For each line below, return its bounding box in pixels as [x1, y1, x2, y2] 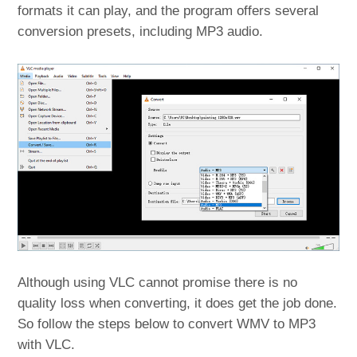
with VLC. [18, 337, 76, 353]
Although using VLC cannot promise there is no [18, 275, 298, 291]
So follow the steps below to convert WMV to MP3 [18, 316, 316, 332]
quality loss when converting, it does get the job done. [18, 296, 338, 312]
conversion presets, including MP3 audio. [18, 24, 264, 40]
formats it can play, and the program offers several [18, 3, 320, 19]
